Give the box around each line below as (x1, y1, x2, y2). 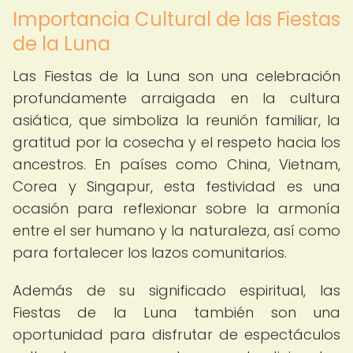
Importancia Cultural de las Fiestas (13, 6, 340, 32)
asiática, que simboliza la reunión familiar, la (13, 110, 340, 130)
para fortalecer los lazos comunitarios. (13, 243, 287, 262)
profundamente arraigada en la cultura (13, 88, 340, 108)
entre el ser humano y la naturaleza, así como (13, 221, 340, 240)
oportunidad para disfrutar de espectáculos (13, 325, 340, 344)
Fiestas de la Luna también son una (13, 303, 340, 322)
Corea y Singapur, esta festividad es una (13, 176, 340, 196)
